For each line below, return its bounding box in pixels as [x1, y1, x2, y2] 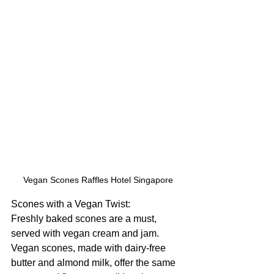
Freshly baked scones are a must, [11, 213, 159, 224]
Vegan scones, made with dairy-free [11, 242, 168, 253]
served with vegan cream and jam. [11, 228, 161, 239]
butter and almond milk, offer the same [11, 257, 178, 268]
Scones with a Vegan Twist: [11, 198, 130, 209]
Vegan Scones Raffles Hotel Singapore [23, 174, 173, 185]
